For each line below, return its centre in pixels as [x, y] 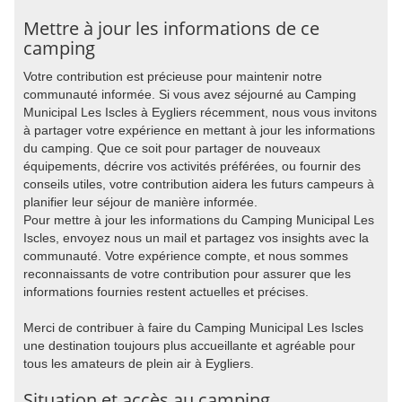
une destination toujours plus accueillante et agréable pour [189, 345]
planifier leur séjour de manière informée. [140, 202]
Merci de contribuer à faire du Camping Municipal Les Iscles [193, 328]
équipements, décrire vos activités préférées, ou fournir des [192, 166]
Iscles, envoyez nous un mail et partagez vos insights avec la [196, 238]
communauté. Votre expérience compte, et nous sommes [186, 256]
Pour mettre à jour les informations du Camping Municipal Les [199, 220]
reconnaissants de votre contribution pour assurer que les [187, 274]
